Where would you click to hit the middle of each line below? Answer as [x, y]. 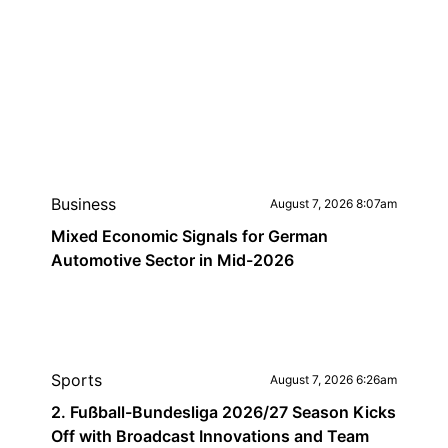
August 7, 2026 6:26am [334, 379]
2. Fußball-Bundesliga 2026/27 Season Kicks [223, 412]
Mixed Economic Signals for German [189, 236]
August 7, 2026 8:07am [334, 203]
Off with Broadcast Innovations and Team [209, 436]
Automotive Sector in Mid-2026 [172, 260]
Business [83, 204]
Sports [76, 380]
